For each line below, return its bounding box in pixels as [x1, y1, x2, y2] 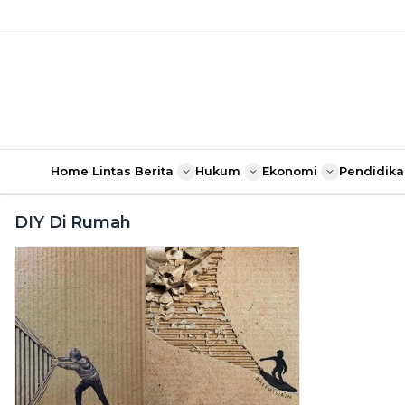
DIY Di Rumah [14, 212, 131, 232]
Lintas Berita [92, 163, 174, 178]
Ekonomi [262, 163, 317, 178]
